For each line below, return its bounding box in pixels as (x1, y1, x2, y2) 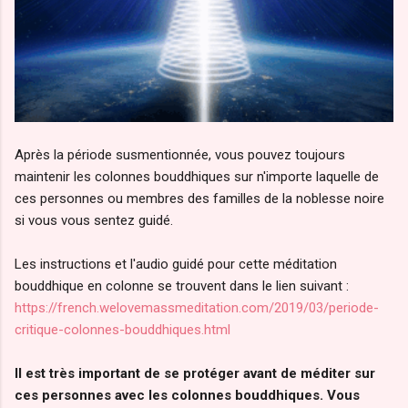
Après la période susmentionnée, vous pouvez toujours (15, 146, 345, 163)
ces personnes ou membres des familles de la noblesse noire (15, 189, 384, 207)
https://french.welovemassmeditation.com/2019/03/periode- (15, 299, 379, 316)
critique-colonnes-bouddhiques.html (15, 321, 230, 338)
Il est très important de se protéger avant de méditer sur (15, 364, 375, 382)
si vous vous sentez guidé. (15, 211, 173, 229)
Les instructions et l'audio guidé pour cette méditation (15, 255, 337, 272)
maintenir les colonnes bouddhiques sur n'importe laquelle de (15, 168, 379, 185)
